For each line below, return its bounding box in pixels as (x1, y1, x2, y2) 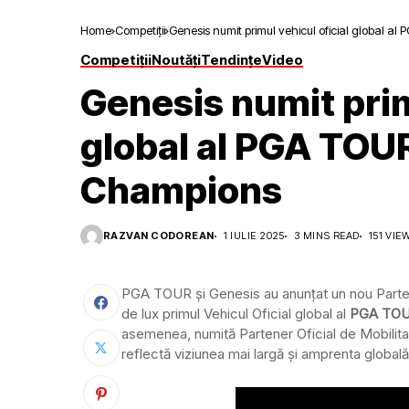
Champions (80, 168, 282, 213)
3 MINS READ (293, 229, 360, 242)
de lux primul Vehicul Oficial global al (121, 305, 350, 322)
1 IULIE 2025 (223, 229, 285, 242)
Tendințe (201, 51, 262, 68)
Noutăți (152, 51, 201, 68)
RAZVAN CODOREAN (103, 229, 215, 242)
